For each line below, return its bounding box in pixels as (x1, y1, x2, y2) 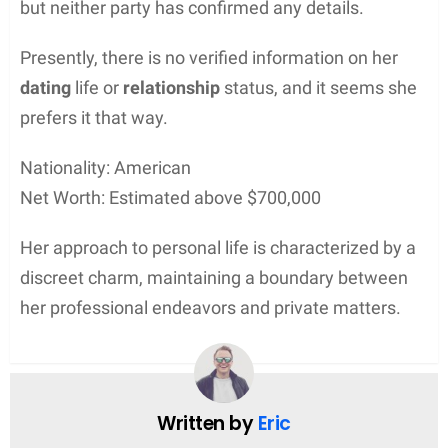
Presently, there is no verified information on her (20, 46, 398, 68)
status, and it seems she (220, 76, 417, 98)
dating (20, 76, 71, 98)
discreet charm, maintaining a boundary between (20, 266, 408, 288)
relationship (123, 76, 220, 98)
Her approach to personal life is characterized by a (20, 236, 416, 258)
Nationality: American (20, 156, 191, 178)
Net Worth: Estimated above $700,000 (20, 186, 321, 208)
